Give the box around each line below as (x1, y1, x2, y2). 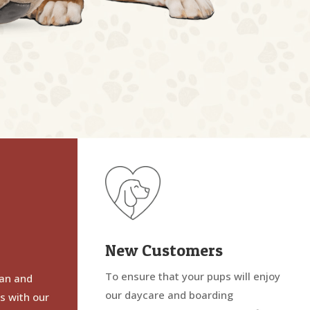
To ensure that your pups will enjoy (105, 268, 280, 283)
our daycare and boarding (105, 287, 233, 302)
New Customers (105, 239, 223, 260)
